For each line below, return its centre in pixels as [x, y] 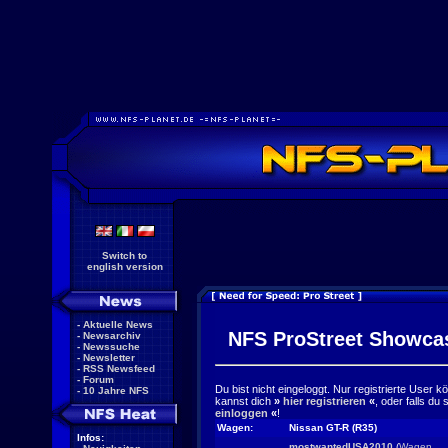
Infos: [90, 437]
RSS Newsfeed [119, 368]
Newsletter [109, 357]
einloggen [241, 413]
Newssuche [111, 346]
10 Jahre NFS [116, 390]
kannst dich [244, 401]
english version [124, 266]
